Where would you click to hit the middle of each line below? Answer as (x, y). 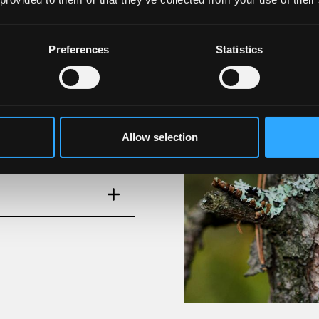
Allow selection (159, 137)
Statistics (239, 49)
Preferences (79, 49)
